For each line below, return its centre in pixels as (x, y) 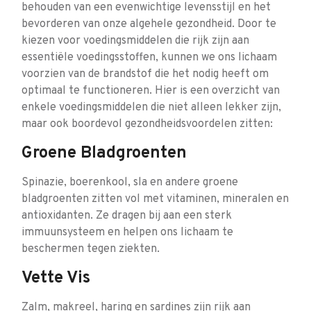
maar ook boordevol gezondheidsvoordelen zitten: (147, 124)
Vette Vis (56, 278)
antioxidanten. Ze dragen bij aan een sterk (127, 216)
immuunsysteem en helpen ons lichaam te (127, 233)
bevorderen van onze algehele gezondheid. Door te (149, 24)
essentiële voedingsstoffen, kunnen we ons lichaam (149, 58)
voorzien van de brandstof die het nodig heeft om (145, 74)
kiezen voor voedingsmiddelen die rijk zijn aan (135, 41)
